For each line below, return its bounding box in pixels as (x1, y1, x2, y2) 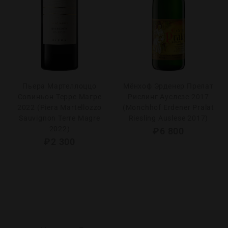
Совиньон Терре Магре (17, 93, 102, 101)
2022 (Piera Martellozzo (17, 103, 102, 111)
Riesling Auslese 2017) (128, 114, 209, 122)
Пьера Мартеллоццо (22, 82, 97, 90)
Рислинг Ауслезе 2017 (128, 93, 209, 101)
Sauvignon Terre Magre (19, 114, 100, 122)
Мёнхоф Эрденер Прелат (123, 82, 214, 90)
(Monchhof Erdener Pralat (122, 103, 215, 111)
